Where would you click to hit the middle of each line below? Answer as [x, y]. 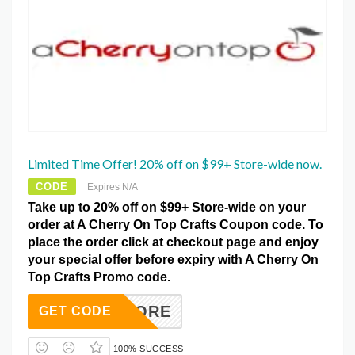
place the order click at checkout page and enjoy [173, 242]
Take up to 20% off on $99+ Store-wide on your [167, 208]
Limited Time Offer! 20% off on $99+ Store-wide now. [175, 164]
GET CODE [75, 311]
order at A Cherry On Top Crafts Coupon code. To [176, 225]
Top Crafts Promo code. [99, 277]
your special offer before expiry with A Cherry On [173, 260]
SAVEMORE [124, 312]
